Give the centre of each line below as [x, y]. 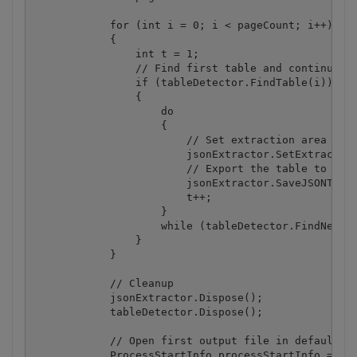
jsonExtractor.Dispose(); [148, 297]
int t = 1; [116, 53]
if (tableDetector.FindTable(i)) [183, 82]
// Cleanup [103, 283]
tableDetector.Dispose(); [148, 312]
